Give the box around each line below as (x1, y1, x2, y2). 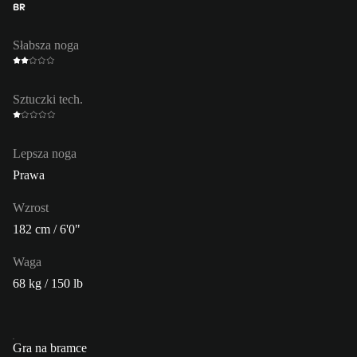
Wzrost (13, 200, 49, 214)
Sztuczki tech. (13, 92, 83, 106)
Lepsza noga (13, 146, 76, 160)
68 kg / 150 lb (13, 276, 83, 290)
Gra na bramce (13, 340, 87, 355)
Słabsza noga (13, 37, 79, 52)
